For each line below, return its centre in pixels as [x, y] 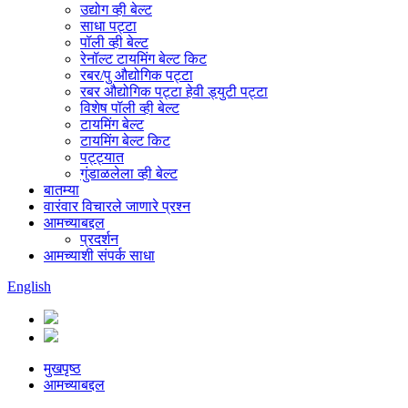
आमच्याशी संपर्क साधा [99, 255]
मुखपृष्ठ [62, 368]
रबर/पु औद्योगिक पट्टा [137, 75]
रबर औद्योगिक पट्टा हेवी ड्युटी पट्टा [174, 92]
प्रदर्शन [99, 239]
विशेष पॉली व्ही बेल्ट [130, 108]
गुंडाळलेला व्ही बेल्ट [129, 173]
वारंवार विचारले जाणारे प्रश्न [117, 206]
